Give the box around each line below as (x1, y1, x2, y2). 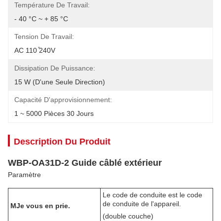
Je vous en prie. (16, 202, 70, 210)
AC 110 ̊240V (14, 46, 55, 54)
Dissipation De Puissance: (14, 64, 95, 72)
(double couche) (103, 212, 153, 220)
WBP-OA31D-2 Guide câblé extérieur (8, 158, 162, 168)
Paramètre (8, 171, 41, 179)
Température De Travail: (14, 1, 90, 9)
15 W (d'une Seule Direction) (14, 78, 105, 86)
